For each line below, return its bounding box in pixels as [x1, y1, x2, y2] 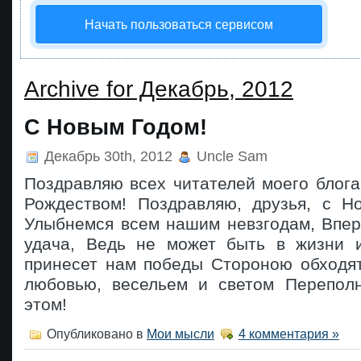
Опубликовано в [44, 326, 147, 341]
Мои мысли [147, 326, 214, 341]
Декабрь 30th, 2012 [40, 147, 176, 164]
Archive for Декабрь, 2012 [24, 76, 293, 102]
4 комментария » [239, 326, 339, 341]
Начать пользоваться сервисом [85, 14, 273, 33]
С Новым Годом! [24, 114, 207, 139]
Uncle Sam [193, 147, 268, 164]
